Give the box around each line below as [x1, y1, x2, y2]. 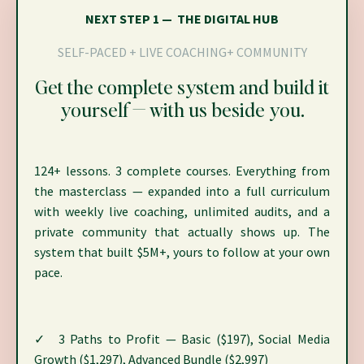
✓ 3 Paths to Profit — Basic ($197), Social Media [34, 331, 330, 348]
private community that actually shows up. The [34, 223, 330, 240]
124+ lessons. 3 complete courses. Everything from [34, 162, 330, 180]
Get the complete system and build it [35, 74, 329, 100]
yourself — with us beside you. [59, 97, 305, 123]
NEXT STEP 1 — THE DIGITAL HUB [85, 11, 279, 28]
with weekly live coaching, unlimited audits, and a [34, 203, 330, 220]
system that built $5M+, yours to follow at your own [34, 244, 330, 261]
